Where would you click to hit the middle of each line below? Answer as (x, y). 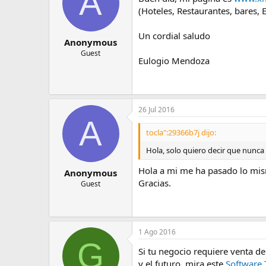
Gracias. (155, 183)
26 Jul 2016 (156, 110)
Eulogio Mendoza (174, 61)
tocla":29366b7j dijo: (181, 132)
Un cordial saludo (174, 36)
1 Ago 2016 (157, 232)
